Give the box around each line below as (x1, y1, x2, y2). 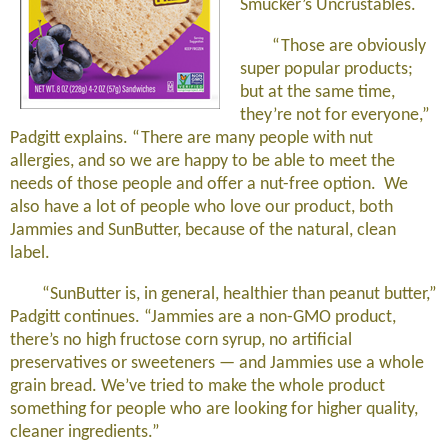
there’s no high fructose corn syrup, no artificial (10, 331, 352, 350)
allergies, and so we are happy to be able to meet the (10, 152, 395, 171)
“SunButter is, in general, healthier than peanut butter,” (10, 285, 437, 304)
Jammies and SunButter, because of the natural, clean (10, 221, 396, 240)
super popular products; (240, 60, 413, 79)
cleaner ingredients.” (10, 423, 160, 442)
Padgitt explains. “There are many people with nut (10, 129, 373, 148)
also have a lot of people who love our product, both (10, 198, 393, 217)
